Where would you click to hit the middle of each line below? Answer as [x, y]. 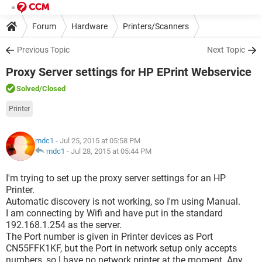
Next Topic [226, 50]
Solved [28, 89]
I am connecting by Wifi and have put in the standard [114, 213]
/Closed [52, 89]
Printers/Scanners [156, 26]
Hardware [89, 26]
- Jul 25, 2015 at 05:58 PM [97, 141]
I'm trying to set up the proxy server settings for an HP [116, 178]
